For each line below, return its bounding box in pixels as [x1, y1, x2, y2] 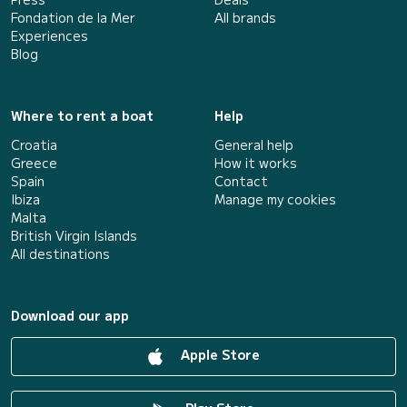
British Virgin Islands [11, 225, 137, 244]
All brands [214, 7, 276, 26]
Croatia [11, 134, 57, 154]
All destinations [11, 243, 110, 263]
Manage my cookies [214, 189, 336, 208]
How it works [214, 153, 297, 172]
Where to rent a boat [11, 105, 154, 124]
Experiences [11, 25, 88, 45]
